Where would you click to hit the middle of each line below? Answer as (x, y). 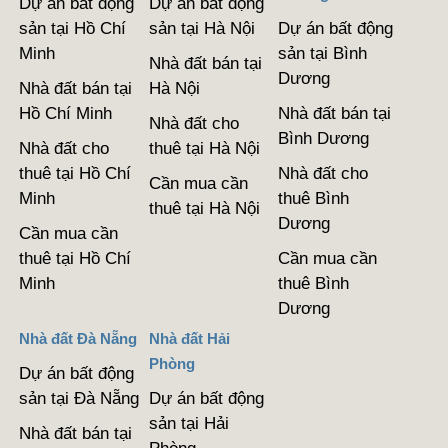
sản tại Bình (323, 53)
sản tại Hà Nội (201, 28)
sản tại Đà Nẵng (79, 398)
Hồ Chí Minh (66, 113)
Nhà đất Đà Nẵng (78, 338)
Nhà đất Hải (189, 338)
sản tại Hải (188, 423)
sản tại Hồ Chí (73, 28)
